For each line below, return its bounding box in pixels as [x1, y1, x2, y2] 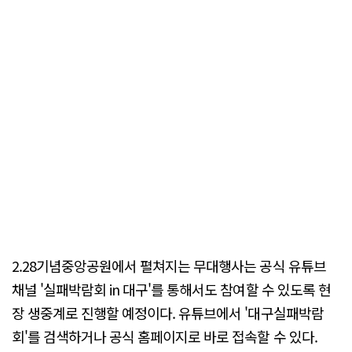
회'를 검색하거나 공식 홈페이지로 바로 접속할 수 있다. [12, 326, 317, 347]
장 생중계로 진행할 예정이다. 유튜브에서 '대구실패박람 [12, 302, 324, 324]
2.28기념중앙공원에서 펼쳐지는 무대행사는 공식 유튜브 [12, 255, 326, 277]
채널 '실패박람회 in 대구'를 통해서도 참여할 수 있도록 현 [12, 279, 331, 300]
